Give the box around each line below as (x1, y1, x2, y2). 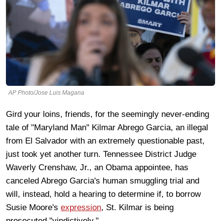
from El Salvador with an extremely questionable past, (6, 136, 205, 146)
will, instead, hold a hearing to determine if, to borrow (6, 189, 201, 199)
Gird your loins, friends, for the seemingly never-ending (6, 109, 209, 119)
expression (61, 202, 101, 212)
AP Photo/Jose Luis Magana (8, 89, 84, 96)
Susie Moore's (6, 202, 61, 212)
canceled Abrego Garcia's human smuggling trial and (6, 176, 199, 185)
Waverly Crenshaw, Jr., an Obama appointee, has (6, 162, 188, 172)
